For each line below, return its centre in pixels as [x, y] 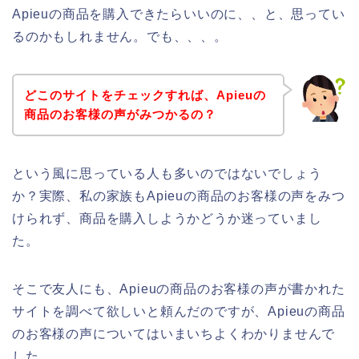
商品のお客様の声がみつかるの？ [120, 114]
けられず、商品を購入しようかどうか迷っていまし [167, 218]
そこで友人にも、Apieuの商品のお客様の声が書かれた [179, 288]
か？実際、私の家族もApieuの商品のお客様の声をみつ [179, 196]
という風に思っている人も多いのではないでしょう [167, 173]
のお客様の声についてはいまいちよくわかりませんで [174, 333]
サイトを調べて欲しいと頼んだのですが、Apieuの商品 [179, 311]
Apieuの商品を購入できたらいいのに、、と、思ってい [179, 14]
